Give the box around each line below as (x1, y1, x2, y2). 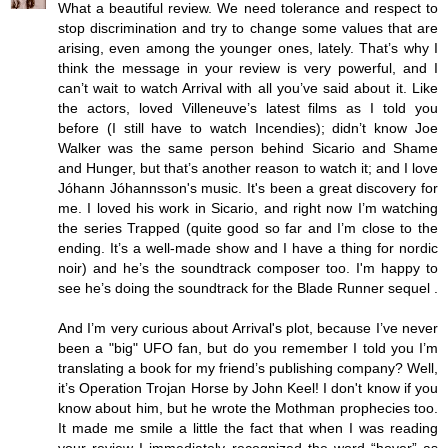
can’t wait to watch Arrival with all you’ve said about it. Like (58, 79, 438, 96)
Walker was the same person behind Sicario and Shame (58, 139, 438, 156)
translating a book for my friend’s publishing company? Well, (58, 359, 438, 376)
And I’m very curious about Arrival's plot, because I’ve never (58, 319, 438, 336)
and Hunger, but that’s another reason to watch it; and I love (58, 159, 438, 176)
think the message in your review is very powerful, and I (58, 59, 438, 76)
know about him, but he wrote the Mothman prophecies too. (58, 399, 438, 416)
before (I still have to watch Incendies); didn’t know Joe (58, 119, 438, 136)
